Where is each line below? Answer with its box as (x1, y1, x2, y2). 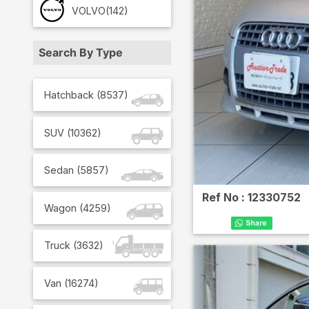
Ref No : (202, 190, 248, 204)
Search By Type (39, 46, 123, 60)
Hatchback (44, 89, 94, 101)
